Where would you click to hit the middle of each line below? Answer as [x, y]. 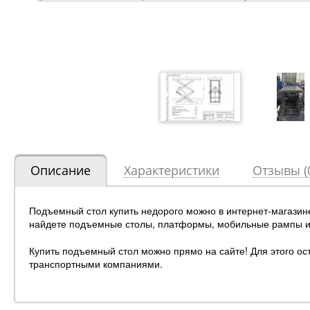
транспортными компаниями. [96, 264]
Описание [61, 171]
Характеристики [172, 171]
